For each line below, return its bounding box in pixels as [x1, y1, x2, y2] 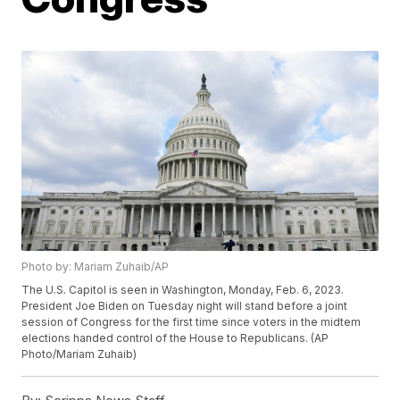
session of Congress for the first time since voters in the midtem [21, 315, 362, 329]
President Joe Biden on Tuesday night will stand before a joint [21, 299, 348, 313]
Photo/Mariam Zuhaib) [21, 347, 137, 362]
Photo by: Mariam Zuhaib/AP [21, 260, 170, 274]
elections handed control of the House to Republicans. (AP [21, 331, 329, 346]
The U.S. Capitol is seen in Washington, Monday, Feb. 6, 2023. [21, 283, 345, 297]
